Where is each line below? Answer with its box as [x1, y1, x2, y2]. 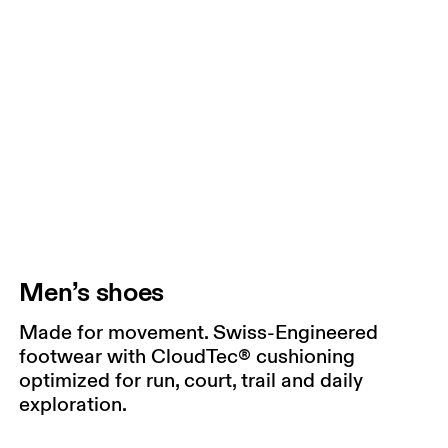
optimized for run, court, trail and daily [19, 367, 364, 394]
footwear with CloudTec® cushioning [19, 343, 356, 370]
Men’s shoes [19, 275, 165, 309]
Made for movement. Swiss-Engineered [19, 319, 379, 346]
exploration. [19, 391, 128, 418]
